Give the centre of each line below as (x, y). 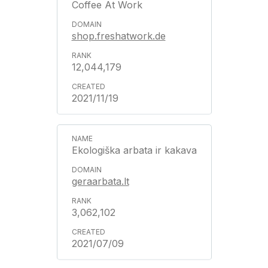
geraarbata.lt (100, 181)
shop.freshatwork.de (118, 36)
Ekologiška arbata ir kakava (134, 150)
